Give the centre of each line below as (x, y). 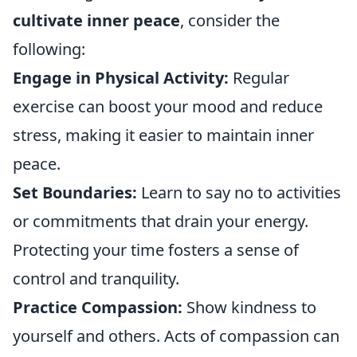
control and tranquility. (96, 279)
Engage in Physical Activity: (121, 78)
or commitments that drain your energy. (161, 221)
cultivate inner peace (96, 20)
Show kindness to (249, 307)
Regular (259, 78)
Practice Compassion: (98, 307)
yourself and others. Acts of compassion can (176, 336)
